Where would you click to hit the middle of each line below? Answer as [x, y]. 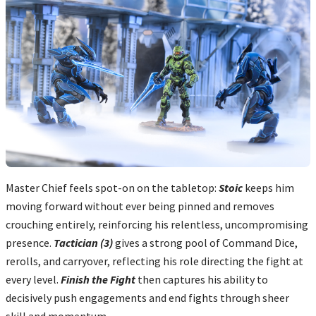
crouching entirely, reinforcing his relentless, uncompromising [157, 224]
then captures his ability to [202, 279]
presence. [30, 242]
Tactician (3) [83, 242]
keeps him [268, 187]
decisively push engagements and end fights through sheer [147, 297]
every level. [33, 279]
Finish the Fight [98, 279]
